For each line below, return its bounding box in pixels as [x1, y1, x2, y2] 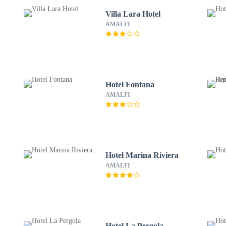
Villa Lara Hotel [105, 10, 160, 18]
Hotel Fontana [105, 80, 154, 89]
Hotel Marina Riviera [105, 151, 179, 159]
